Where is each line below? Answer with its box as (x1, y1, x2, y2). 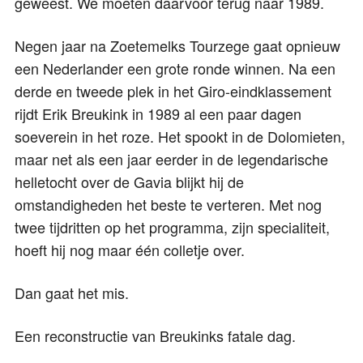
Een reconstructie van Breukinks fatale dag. (15, 325, 296, 347)
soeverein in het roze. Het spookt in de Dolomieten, (15, 126, 345, 147)
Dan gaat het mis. (15, 282, 129, 304)
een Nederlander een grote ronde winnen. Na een (15, 58, 335, 79)
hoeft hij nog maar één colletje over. (15, 239, 245, 261)
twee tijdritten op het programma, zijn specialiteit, (15, 216, 330, 238)
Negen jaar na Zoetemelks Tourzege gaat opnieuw (15, 35, 340, 57)
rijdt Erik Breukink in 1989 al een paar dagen (15, 103, 301, 125)
